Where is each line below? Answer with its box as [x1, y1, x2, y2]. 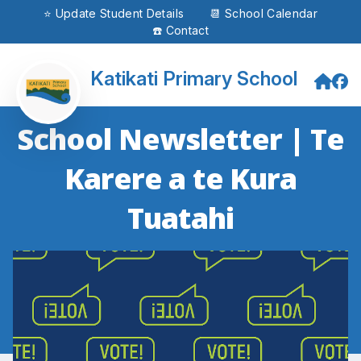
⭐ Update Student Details [43, 6, 185, 20]
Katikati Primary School [90, 67, 297, 90]
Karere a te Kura [64, 159, 297, 198]
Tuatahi [127, 198, 234, 238]
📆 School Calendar [210, 6, 318, 20]
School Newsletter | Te [16, 119, 345, 159]
